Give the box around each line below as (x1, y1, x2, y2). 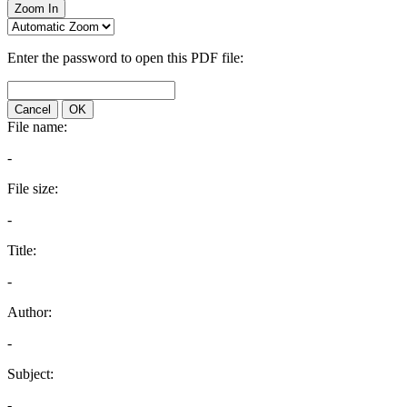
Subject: (7, 366, 54, 382)
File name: (7, 119, 67, 134)
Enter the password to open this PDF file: (7, 50, 243, 65)
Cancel (15, 103, 51, 116)
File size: (7, 181, 58, 196)
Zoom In (15, 2, 58, 15)
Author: (7, 304, 52, 320)
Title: (7, 243, 36, 258)
